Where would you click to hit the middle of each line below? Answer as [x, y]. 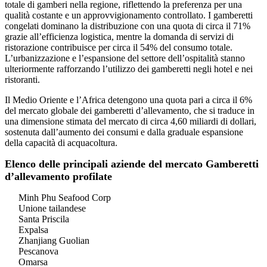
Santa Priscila [44, 219]
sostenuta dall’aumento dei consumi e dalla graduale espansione [124, 132]
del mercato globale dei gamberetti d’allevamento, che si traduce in [130, 111]
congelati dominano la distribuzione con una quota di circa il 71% [128, 26]
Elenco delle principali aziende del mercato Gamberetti [132, 164]
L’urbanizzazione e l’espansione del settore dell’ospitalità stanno [125, 58]
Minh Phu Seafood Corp [65, 198]
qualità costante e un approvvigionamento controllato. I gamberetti [129, 15]
